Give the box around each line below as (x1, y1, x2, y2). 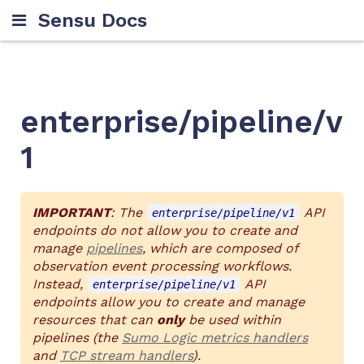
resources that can (32, 311, 157, 327)
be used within (184, 311, 281, 327)
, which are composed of (142, 240, 298, 256)
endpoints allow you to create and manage (32, 293, 305, 310)
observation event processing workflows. (32, 258, 292, 274)
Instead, (32, 275, 87, 292)
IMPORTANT (32, 204, 110, 220)
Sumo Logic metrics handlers (122, 329, 308, 345)
